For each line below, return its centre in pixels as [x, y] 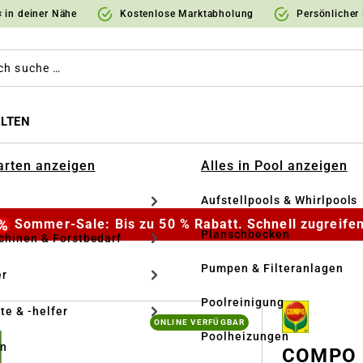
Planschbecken [246, 234]
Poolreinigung [243, 302]
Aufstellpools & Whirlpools [280, 200]
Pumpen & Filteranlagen [272, 268]
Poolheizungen [245, 336]
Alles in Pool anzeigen [274, 166]
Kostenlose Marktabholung [187, 14]
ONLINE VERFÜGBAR [199, 322]
